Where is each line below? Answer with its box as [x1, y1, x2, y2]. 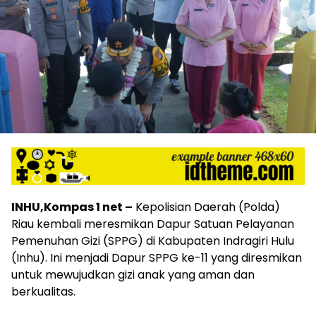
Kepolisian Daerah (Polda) [133, 198, 280, 215]
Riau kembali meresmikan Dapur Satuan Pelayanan [11, 215, 294, 232]
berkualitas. [11, 283, 75, 300]
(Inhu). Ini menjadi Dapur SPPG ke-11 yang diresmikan [11, 249, 302, 266]
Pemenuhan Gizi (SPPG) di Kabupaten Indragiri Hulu [11, 232, 294, 249]
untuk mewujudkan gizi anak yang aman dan [11, 266, 255, 283]
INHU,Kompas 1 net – [11, 198, 133, 215]
